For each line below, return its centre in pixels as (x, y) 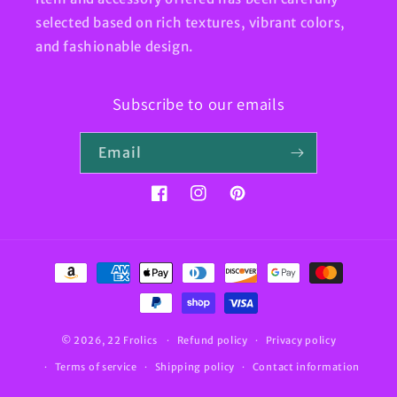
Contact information (306, 367)
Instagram (223, 202)
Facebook (180, 202)
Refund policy (212, 340)
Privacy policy (301, 340)
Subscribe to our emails (198, 104)
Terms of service (96, 367)
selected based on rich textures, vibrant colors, (191, 23)
